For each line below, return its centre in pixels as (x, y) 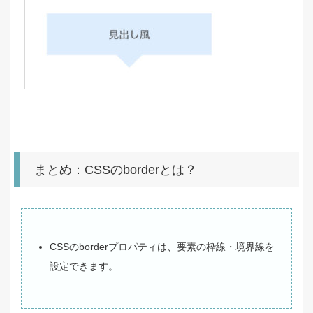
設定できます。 (84, 266)
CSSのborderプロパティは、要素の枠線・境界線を (162, 246)
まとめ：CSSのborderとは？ (116, 169)
